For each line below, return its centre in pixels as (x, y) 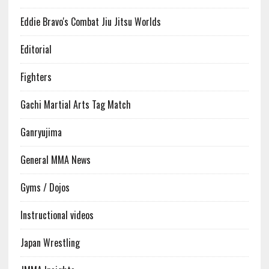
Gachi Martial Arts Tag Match (75, 105)
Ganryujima (41, 132)
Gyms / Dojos (45, 188)
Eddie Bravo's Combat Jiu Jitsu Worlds (90, 22)
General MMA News (55, 160)
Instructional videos (57, 215)
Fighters (36, 77)
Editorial (36, 50)
